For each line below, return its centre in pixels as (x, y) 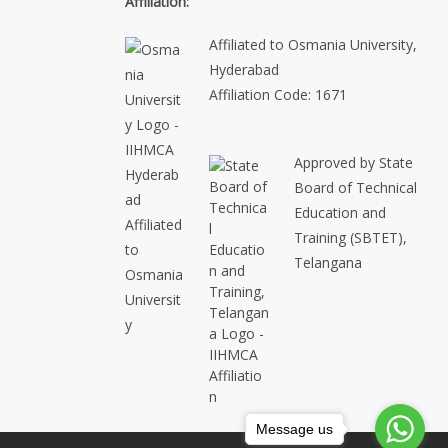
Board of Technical (355, 187)
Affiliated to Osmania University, (313, 44)
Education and (339, 212)
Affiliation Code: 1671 (278, 94)
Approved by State (353, 162)
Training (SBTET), (350, 237)
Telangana (327, 262)
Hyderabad (244, 69)
